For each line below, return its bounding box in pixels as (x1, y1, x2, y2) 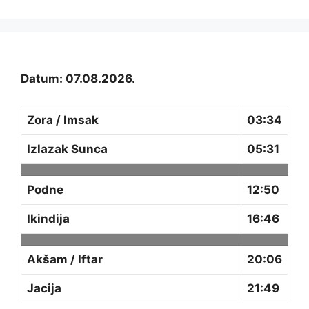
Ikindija (27, 211, 70, 226)
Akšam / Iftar (27, 252, 103, 266)
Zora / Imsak (27, 112, 99, 127)
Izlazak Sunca (27, 141, 108, 156)
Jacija (27, 281, 61, 295)
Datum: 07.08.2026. (21, 72, 135, 86)
